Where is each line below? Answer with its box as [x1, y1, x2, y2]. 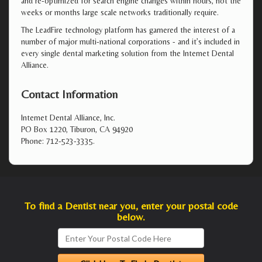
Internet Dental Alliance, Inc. [21, 113, 115, 122]
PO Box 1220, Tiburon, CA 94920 [21, 125, 133, 134]
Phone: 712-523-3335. [21, 136, 95, 146]
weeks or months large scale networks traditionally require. [21, 8, 219, 17]
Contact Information [21, 87, 118, 101]
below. [117, 211, 145, 223]
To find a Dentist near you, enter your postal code [24, 199, 238, 212]
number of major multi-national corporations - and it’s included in [21, 37, 240, 46]
